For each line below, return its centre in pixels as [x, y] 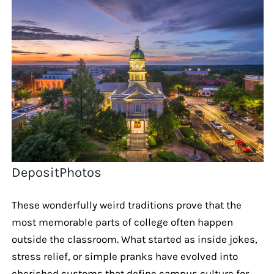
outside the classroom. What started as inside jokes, [134, 239]
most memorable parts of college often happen [122, 222]
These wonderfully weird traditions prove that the [126, 205]
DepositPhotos [57, 172]
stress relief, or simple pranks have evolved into [124, 256]
